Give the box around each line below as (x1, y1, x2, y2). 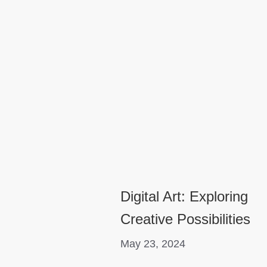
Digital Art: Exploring (120, 188, 248, 205)
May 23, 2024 (120, 238, 185, 250)
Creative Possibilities (120, 211, 250, 228)
